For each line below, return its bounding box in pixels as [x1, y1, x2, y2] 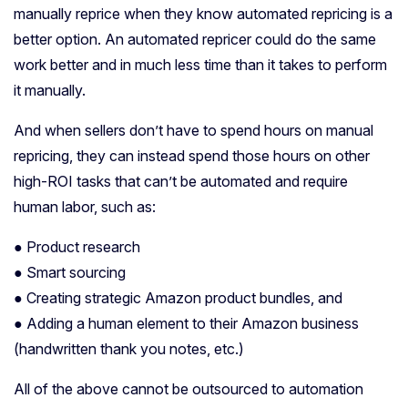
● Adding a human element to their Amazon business [14, 314, 359, 333]
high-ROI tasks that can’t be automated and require [14, 172, 348, 191]
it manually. [14, 81, 86, 100]
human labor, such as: [14, 198, 156, 217]
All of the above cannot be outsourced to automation [14, 380, 363, 399]
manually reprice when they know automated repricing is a [14, 5, 393, 24]
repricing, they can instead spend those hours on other [14, 147, 370, 166]
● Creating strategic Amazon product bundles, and [14, 289, 342, 308]
